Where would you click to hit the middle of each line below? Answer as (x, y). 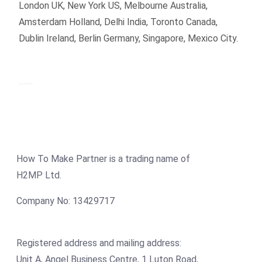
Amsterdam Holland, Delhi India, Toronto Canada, (118, 22)
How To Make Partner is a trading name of (103, 159)
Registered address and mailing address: (99, 243)
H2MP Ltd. (39, 175)
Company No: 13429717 (65, 201)
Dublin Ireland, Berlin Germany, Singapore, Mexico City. (128, 39)
